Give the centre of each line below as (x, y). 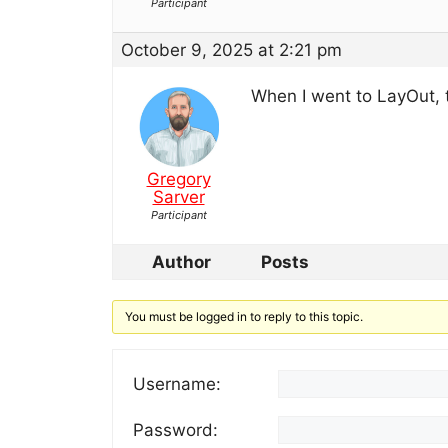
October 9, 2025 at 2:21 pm (231, 49)
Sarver (178, 196)
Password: (175, 429)
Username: (177, 383)
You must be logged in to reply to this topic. (244, 316)
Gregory (178, 178)
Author (181, 261)
